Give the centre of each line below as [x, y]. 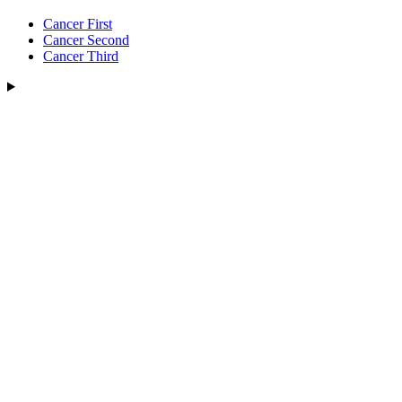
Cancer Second [86, 40]
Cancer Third [81, 56]
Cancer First [78, 24]
